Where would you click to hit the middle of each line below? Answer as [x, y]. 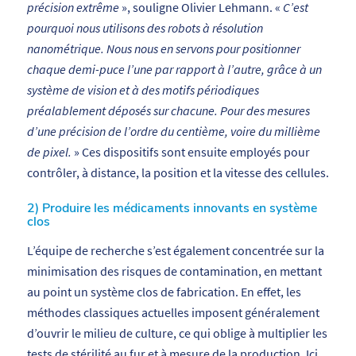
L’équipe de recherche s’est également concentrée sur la [175, 250]
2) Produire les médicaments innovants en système [172, 209]
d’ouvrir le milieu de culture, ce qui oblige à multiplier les [177, 333]
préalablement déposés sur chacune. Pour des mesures [168, 111]
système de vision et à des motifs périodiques [143, 90]
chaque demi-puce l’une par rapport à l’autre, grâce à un [174, 70]
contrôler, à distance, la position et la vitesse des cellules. [178, 173]
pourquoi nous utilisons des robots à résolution [145, 28]
